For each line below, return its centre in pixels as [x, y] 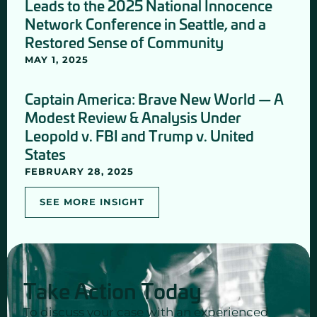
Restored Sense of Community [124, 41]
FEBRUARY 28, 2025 [79, 171]
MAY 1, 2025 [57, 59]
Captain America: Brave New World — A [154, 98]
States [45, 153]
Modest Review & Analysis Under [133, 116]
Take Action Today [113, 290]
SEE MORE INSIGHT [92, 202]
